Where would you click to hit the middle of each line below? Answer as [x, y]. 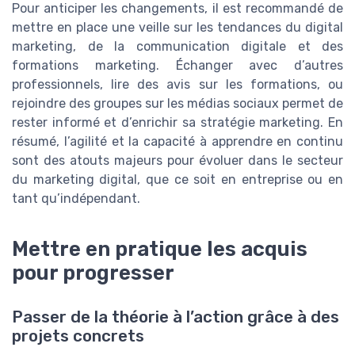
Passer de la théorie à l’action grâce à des [176, 317]
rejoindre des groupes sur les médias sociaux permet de [177, 103]
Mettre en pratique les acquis [160, 248]
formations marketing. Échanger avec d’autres [177, 65]
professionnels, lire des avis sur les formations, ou [177, 84]
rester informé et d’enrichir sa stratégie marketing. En [177, 122]
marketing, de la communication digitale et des [177, 46]
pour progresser [93, 272]
